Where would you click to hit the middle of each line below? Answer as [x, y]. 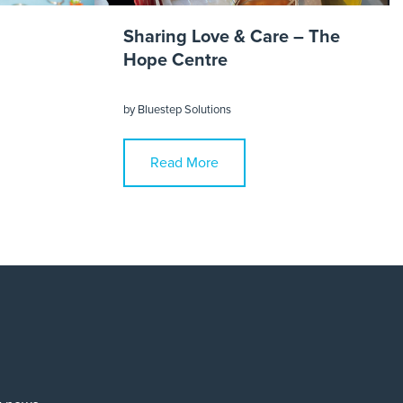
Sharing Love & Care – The [231, 37]
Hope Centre [175, 61]
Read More [184, 163]
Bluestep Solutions [184, 110]
